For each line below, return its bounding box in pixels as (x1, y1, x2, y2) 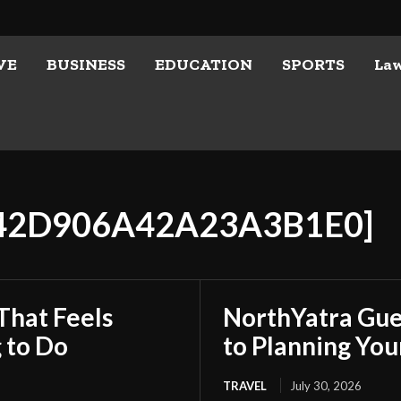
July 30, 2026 (290, 379, 362, 393)
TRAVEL (223, 379, 267, 393)
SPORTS (281, 55, 345, 74)
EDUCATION (154, 55, 252, 74)
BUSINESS (46, 55, 125, 74)
